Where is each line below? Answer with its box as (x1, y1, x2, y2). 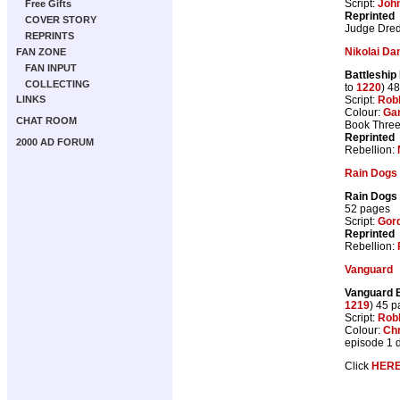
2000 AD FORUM (16, 137, 94, 147)
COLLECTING (25, 79, 90, 89)
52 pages (345, 202, 390, 215)
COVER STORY (25, 14, 96, 25)
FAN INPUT (25, 62, 77, 73)
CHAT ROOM (16, 115, 77, 126)
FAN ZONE (16, 46, 66, 57)
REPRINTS (25, 30, 74, 41)
